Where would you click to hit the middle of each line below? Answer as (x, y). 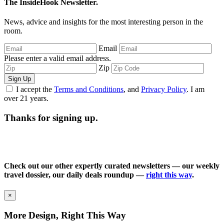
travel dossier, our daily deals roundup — (75, 175)
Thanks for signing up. (51, 118)
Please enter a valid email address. (57, 58)
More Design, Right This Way (65, 215)
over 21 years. (26, 98)
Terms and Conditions (89, 89)
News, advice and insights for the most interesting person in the (103, 22)
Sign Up (19, 79)
